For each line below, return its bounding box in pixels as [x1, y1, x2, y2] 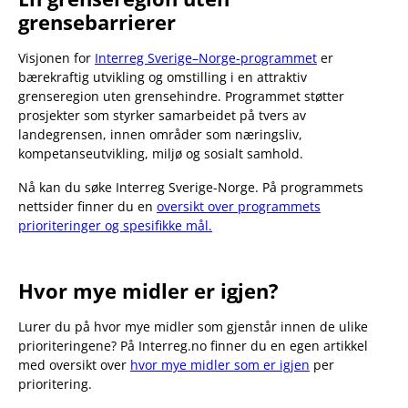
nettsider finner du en [18, 197, 157, 215]
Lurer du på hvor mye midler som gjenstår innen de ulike [18, 317, 368, 335]
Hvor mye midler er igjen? [18, 276, 279, 304]
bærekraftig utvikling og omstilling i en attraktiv [18, 67, 307, 86]
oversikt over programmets [157, 197, 321, 215]
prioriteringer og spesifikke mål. [18, 216, 212, 234]
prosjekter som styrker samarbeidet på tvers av [18, 106, 306, 124]
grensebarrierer [18, 7, 176, 36]
